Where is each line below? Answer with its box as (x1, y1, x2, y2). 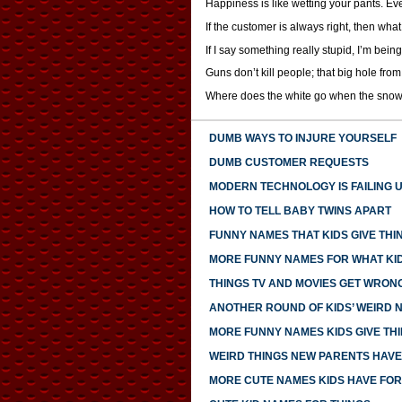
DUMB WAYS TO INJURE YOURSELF (208, 132, 397, 145)
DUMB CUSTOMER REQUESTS (208, 156, 369, 170)
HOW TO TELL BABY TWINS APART (208, 205, 391, 218)
